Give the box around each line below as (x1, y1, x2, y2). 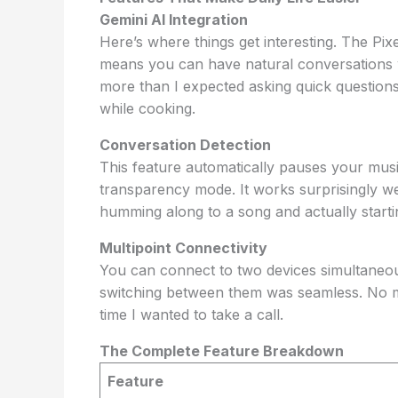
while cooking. (99, 99, 195, 117)
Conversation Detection (99, 136, 271, 154)
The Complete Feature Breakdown (99, 342, 344, 360)
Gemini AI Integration (99, 11, 248, 28)
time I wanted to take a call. (99, 306, 283, 323)
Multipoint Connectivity (99, 239, 267, 257)
